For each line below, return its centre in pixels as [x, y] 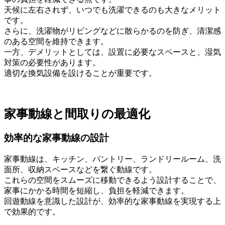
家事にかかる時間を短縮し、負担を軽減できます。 [96, 191]
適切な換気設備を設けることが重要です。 [80, 73]
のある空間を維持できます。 [56, 41]
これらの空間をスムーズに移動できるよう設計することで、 [113, 180]
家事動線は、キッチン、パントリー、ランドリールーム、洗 [113, 159]
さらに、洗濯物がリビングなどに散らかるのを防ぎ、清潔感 [113, 31]
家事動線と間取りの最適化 [77, 114]
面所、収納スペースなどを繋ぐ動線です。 [80, 170]
